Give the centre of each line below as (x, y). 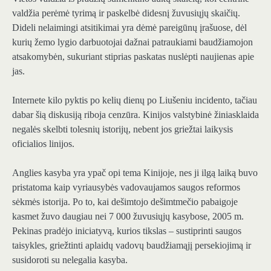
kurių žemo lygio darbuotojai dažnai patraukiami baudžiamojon (132, 42)
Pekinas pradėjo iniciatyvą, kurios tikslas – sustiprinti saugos (127, 231)
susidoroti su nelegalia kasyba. (70, 260)
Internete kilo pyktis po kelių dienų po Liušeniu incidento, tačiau (135, 100)
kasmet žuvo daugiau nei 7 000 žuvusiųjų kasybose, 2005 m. (128, 217)
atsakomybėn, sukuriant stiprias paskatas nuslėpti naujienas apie (133, 56)
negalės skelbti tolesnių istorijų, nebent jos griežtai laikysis (122, 129)
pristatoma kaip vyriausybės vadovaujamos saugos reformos (126, 188)
